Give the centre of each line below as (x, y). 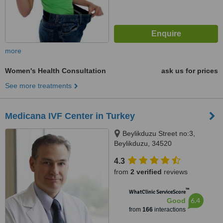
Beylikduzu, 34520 (143, 143)
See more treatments (38, 86)
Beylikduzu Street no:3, (159, 133)
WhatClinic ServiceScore (157, 192)
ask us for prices (190, 71)
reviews (175, 172)
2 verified (146, 172)
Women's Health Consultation (56, 71)
